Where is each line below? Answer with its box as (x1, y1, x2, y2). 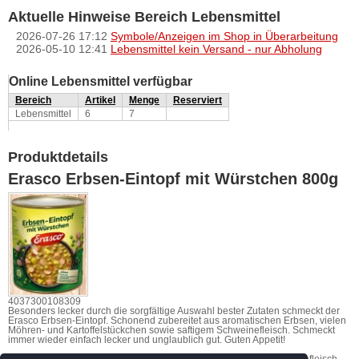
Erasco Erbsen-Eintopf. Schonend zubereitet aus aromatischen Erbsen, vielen (8, 314, 346, 326)
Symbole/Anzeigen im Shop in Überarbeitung (111, 30, 338, 42)
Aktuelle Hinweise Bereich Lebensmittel (8, 9, 280, 25)
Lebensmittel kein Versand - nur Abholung (111, 42, 322, 55)
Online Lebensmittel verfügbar (9, 75, 192, 88)
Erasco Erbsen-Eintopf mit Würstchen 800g (8, 170, 338, 188)
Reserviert (173, 95, 222, 106)
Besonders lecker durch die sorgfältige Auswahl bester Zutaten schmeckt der (8, 305, 340, 317)
